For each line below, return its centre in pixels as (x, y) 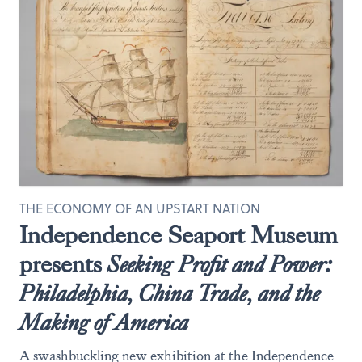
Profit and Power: (255, 265)
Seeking (140, 265)
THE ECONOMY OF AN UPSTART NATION (140, 208)
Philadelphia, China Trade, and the (170, 294)
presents (63, 265)
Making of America (104, 323)
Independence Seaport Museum (179, 236)
